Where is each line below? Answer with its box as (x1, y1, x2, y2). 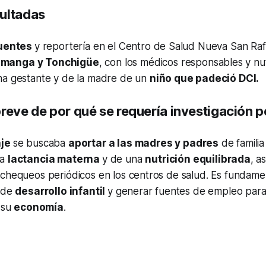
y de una (102, 153, 145, 166)
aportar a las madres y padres (68, 137, 219, 150)
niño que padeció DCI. (149, 72, 259, 85)
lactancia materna (7, 153, 102, 166)
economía (14, 201, 64, 214)
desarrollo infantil (15, 185, 108, 198)
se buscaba (12, 137, 68, 150)
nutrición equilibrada (145, 153, 251, 166)
